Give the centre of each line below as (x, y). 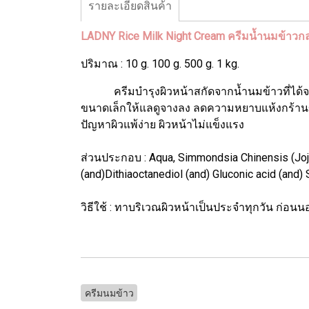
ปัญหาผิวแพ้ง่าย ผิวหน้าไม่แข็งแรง (162, 124)
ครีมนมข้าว (109, 293)
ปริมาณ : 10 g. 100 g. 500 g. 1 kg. (160, 63)
